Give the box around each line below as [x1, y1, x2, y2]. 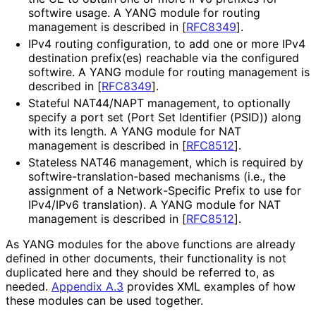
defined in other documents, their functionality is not [6, 250, 286, 265]
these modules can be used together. [6, 293, 202, 308]
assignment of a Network [28, 183, 163, 197]
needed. [6, 279, 51, 293]
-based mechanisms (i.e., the [133, 169, 286, 183]
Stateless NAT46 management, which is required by [28, 154, 303, 169]
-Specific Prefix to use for [163, 183, 301, 197]
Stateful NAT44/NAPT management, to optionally [28, 95, 291, 110]
